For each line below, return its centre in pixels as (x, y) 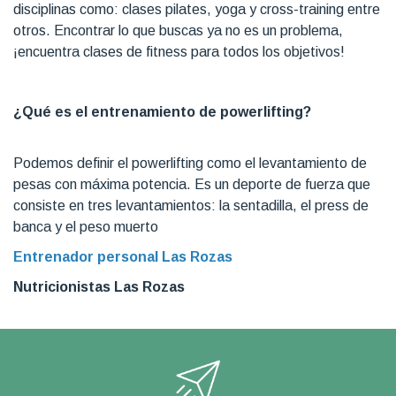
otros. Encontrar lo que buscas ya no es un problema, (178, 30)
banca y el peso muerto (86, 226)
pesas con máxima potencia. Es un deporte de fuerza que (192, 184)
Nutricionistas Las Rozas (99, 286)
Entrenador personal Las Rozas (123, 256)
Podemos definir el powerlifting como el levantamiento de (190, 163)
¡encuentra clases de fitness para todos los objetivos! (179, 51)
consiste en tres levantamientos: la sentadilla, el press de (191, 205)
